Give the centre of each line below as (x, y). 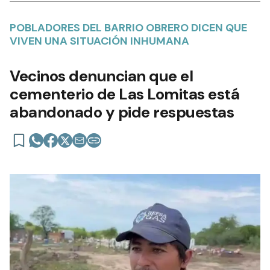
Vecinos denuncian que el (101, 76)
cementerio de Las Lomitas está (124, 94)
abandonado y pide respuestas (122, 112)
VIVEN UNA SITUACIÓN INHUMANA (99, 41)
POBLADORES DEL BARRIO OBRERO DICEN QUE (128, 28)
